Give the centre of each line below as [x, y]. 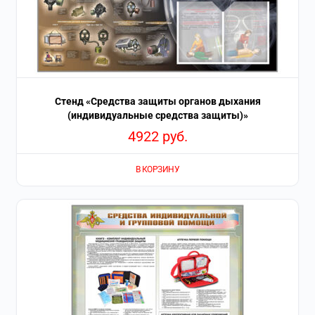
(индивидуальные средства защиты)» [157, 115]
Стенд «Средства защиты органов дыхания [157, 101]
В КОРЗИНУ [157, 170]
